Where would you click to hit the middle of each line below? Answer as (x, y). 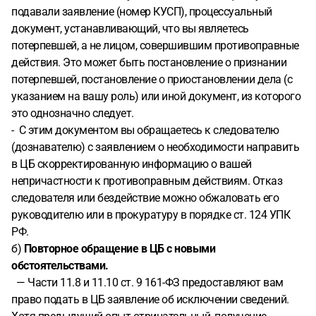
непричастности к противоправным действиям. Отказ (147, 181)
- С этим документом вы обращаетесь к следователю (145, 130)
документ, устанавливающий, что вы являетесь (130, 29)
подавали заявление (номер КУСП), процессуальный (142, 12)
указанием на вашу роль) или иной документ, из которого (156, 96)
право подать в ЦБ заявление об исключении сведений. (150, 299)
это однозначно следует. (73, 113)
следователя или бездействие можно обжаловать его (145, 198)
